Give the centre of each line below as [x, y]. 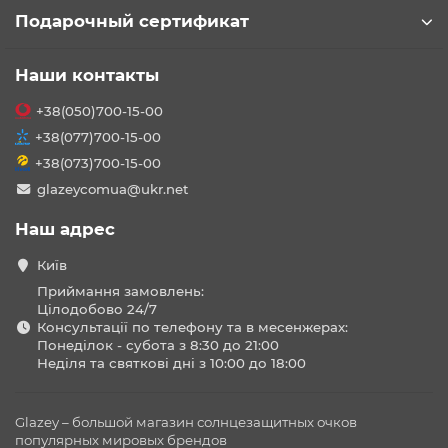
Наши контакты [87, 75]
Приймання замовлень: [120, 291]
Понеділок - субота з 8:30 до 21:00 [157, 345]
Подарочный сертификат [132, 21]
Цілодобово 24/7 [96, 309]
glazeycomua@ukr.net [112, 189]
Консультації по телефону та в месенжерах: [192, 327]
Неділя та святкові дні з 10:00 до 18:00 [171, 363]
